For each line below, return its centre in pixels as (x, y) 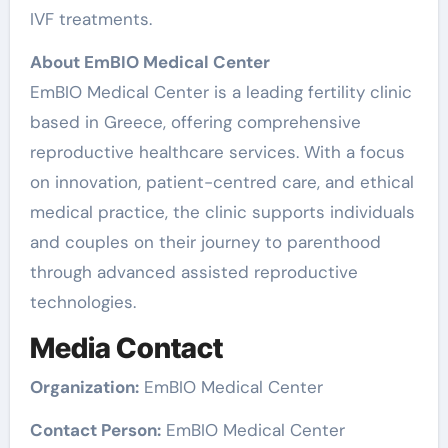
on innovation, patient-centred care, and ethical (221, 181)
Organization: (84, 387)
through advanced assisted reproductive (193, 271)
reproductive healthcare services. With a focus (217, 151)
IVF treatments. (90, 18)
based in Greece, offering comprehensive (195, 121)
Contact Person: (95, 430)
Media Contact (126, 347)
